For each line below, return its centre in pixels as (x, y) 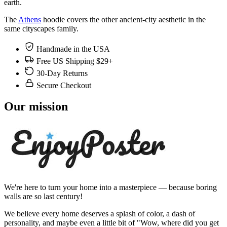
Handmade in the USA (73, 49)
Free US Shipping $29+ (75, 61)
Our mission (36, 107)
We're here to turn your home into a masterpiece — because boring (110, 187)
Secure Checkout (64, 85)
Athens (30, 19)
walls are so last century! (43, 197)
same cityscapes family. (41, 28)
